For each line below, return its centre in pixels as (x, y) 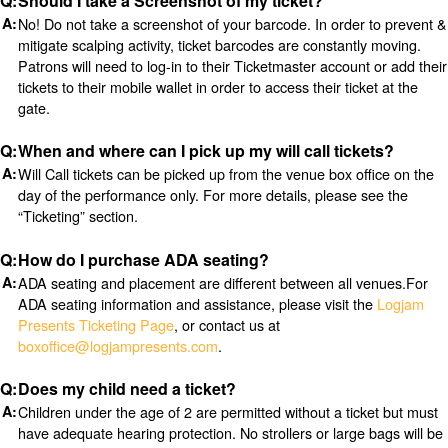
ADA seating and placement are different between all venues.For (222, 282)
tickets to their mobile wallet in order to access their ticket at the (217, 86)
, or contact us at (226, 324)
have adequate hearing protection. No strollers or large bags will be (230, 433)
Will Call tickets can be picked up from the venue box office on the (225, 174)
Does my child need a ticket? (126, 389)
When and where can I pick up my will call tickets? (205, 151)
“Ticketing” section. (77, 216)
